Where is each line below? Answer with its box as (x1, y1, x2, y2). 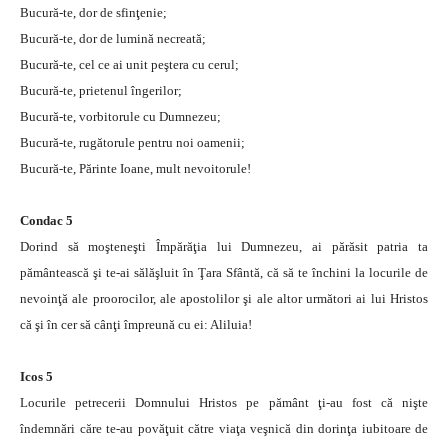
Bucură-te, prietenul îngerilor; (20, 82, 182, 98)
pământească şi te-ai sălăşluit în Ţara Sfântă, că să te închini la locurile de (20, 264, 428, 280)
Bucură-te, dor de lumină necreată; (20, 30, 206, 46)
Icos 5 (20, 368, 53, 384)
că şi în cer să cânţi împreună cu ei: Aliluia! (20, 316, 252, 332)
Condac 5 (20, 212, 73, 228)
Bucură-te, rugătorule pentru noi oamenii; (20, 134, 245, 150)
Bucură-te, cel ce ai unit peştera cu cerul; (20, 56, 239, 72)
